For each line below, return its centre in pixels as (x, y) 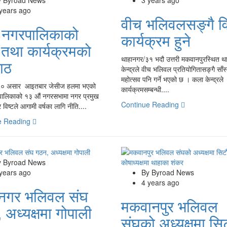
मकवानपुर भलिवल (169, 206)
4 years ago (160, 182)
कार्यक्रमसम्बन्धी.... (145, 89)
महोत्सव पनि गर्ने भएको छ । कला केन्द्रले (172, 79)
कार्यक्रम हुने (156, 40)
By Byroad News (167, 172)
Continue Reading (151, 104)
